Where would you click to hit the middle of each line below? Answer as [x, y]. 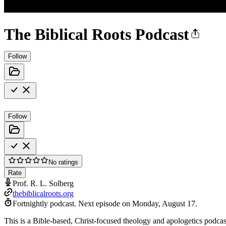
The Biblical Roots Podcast [97, 35]
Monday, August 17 [164, 203]
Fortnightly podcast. [44, 203]
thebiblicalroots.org [43, 193]
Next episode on [105, 203]
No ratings [63, 162]
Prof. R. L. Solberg [43, 183]
